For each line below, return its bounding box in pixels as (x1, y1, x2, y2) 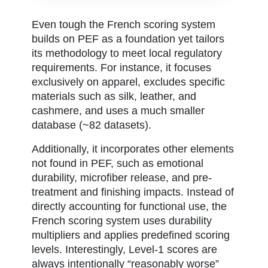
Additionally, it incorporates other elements (31, 143, 234, 156)
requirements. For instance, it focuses (31, 62, 211, 74)
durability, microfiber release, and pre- (31, 172, 212, 184)
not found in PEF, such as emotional (31, 157, 203, 170)
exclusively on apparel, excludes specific (31, 76, 225, 89)
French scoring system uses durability (31, 215, 212, 227)
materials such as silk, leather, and (31, 90, 196, 103)
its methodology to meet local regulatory (31, 47, 222, 60)
